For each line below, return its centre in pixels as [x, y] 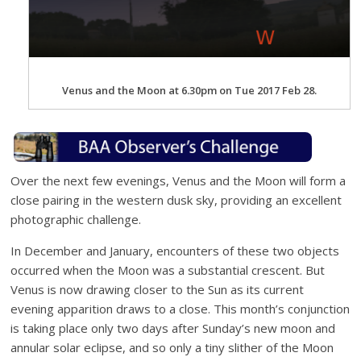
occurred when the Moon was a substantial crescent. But [168, 270]
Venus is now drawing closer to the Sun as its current [158, 290]
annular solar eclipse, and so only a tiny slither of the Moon [172, 348]
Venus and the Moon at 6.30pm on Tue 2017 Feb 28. [189, 91]
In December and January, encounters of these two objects [175, 251]
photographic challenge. [76, 220]
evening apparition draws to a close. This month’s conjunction [180, 309]
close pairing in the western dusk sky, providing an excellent [176, 200]
